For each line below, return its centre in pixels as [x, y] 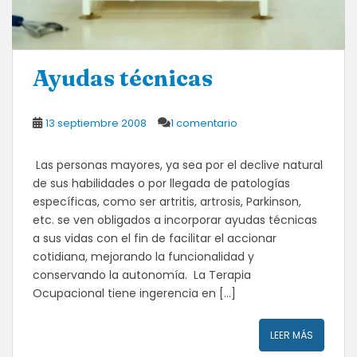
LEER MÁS [292, 335]
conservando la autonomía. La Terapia [142, 275]
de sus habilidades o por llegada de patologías [161, 183]
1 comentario [204, 123]
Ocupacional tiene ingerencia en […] [134, 293]
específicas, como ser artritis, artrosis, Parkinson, [167, 201]
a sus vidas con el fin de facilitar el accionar [155, 238]
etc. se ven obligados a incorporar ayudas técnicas [175, 220]
